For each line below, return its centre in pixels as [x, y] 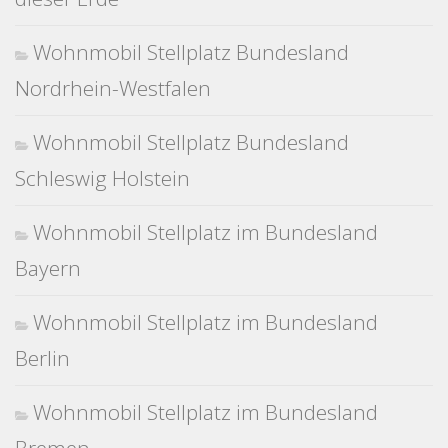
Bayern [48, 268]
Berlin [42, 358]
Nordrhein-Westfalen [113, 88]
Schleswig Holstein [102, 178]
